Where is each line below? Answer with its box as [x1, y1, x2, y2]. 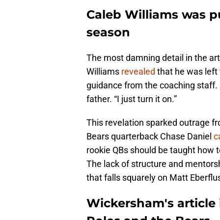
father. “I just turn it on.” [86, 94, 177, 105]
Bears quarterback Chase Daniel [86, 131, 214, 142]
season [86, 25, 130, 40]
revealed [119, 66, 157, 77]
